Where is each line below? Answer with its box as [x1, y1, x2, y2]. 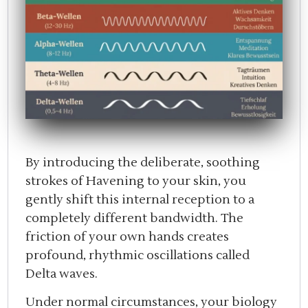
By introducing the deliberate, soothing [25, 154, 261, 170]
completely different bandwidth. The [25, 210, 244, 226]
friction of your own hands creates [25, 228, 230, 245]
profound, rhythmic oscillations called [25, 247, 250, 263]
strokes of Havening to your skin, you [25, 173, 247, 189]
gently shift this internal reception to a [25, 191, 255, 208]
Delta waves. [25, 265, 98, 282]
